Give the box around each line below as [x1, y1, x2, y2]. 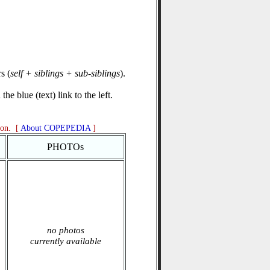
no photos [46, 225, 84, 235]
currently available [30, 236, 101, 246]
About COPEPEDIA [20, 124, 90, 133]
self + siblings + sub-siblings [10, 68, 120, 78]
